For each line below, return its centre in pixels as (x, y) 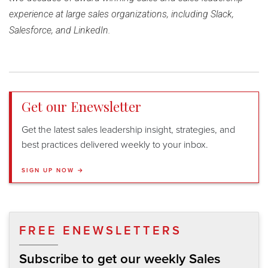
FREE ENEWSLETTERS (100, 231)
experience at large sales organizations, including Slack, (121, 14)
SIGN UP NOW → (53, 171)
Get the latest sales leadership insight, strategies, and (128, 130)
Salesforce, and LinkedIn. (60, 31)
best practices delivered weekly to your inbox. (115, 145)
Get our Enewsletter (81, 107)
